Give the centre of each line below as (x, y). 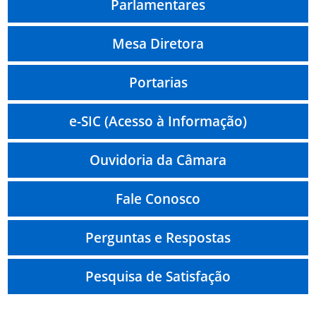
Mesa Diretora (158, 44)
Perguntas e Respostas (158, 238)
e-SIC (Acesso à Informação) (158, 121)
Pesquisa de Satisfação (158, 276)
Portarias (158, 83)
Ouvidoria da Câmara (158, 160)
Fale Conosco (158, 199)
